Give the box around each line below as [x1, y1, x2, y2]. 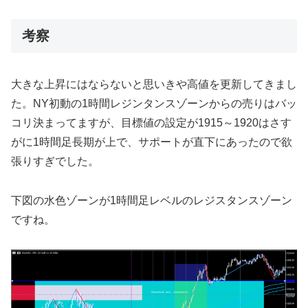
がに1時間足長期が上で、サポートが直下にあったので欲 [11, 136, 292, 148]
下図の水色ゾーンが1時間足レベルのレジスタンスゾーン [11, 195, 292, 207]
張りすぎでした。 [11, 155, 99, 168]
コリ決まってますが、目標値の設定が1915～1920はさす [11, 117, 291, 129]
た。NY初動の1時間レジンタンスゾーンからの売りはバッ [11, 98, 297, 110]
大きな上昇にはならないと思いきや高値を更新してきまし [11, 78, 297, 91]
